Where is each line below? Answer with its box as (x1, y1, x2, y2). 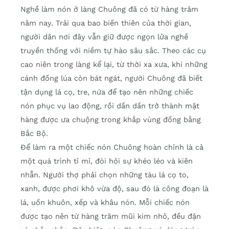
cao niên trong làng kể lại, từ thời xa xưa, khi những (20, 59, 208, 69)
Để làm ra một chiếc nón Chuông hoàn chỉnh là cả (20, 142, 203, 152)
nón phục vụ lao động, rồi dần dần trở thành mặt (20, 101, 199, 110)
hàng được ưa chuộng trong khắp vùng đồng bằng (20, 114, 201, 124)
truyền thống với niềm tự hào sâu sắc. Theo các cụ (20, 45, 206, 55)
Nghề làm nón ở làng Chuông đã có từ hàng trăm (20, 4, 198, 14)
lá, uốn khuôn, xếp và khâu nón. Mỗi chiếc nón (20, 197, 190, 207)
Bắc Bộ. (20, 128, 48, 138)
